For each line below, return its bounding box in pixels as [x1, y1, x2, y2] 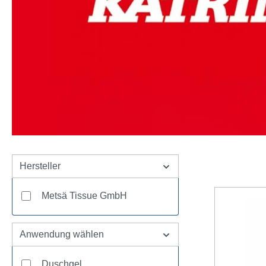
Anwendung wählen [20, 229, 104, 240]
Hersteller [20, 161, 61, 172]
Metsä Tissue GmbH [42, 191, 127, 201]
